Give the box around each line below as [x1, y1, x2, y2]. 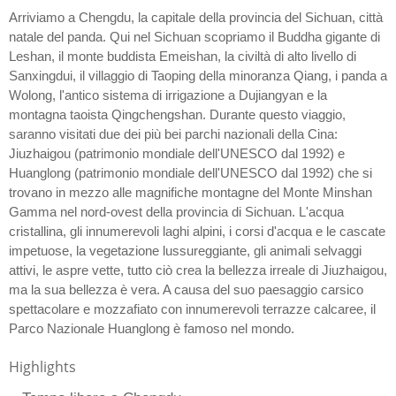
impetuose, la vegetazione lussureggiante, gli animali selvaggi [9, 243, 362, 259]
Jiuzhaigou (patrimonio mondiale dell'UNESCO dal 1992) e [9, 146, 345, 162]
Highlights [9, 357, 76, 377]
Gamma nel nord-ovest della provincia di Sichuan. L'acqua [9, 204, 344, 220]
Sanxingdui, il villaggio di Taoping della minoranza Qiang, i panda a [9, 68, 387, 84]
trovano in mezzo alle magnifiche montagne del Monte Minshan [9, 185, 372, 201]
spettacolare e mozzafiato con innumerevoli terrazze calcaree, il [9, 301, 376, 317]
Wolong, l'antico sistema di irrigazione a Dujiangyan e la [9, 88, 327, 103]
